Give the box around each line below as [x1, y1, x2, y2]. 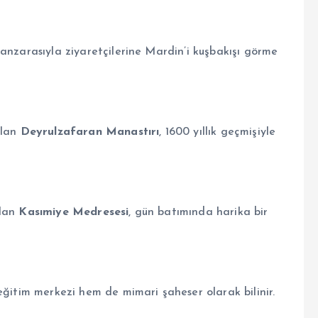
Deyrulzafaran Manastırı [20, 126, 160, 138]
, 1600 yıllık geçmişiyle [159, 126, 276, 138]
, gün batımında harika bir [128, 206, 268, 218]
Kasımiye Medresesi [18, 206, 129, 218]
